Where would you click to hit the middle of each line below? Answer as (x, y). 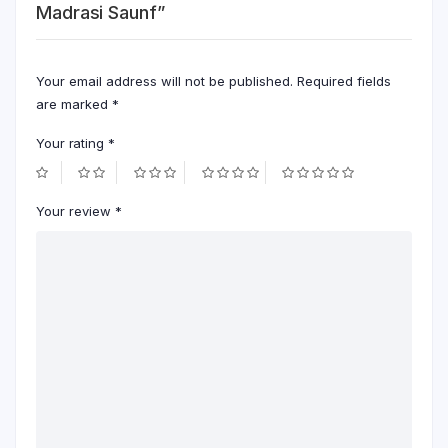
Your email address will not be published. (164, 81)
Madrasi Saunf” (100, 12)
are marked (74, 104)
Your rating (72, 143)
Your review (75, 211)
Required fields (344, 81)
